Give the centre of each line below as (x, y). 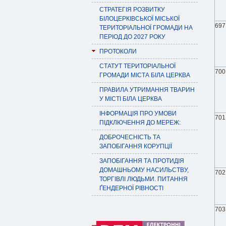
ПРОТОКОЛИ (118, 51)
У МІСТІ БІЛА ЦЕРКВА (131, 99)
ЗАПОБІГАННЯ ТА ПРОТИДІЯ (142, 161)
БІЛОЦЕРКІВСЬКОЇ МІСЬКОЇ (139, 19)
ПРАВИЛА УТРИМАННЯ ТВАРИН (147, 90)
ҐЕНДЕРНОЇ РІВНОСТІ (131, 188)
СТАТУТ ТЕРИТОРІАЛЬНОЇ (137, 66)
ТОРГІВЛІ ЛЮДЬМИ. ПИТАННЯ (144, 179)
